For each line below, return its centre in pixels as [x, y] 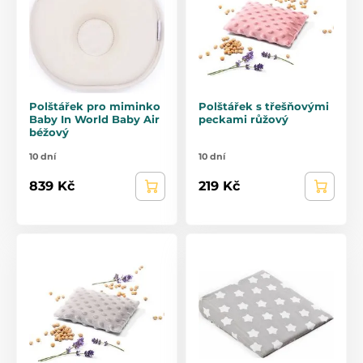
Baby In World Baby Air [94, 119]
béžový [49, 132]
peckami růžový [243, 119]
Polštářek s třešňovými [264, 106]
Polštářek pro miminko [95, 106]
